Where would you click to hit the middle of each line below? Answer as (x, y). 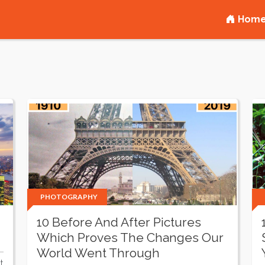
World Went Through (98, 253)
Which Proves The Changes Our (130, 237)
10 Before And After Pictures (119, 222)
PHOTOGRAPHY (69, 197)
